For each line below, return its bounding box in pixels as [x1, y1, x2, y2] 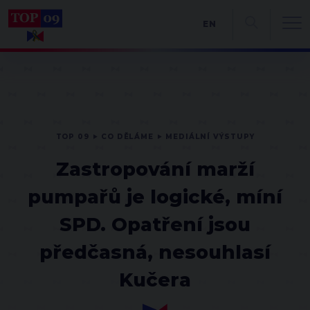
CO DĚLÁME [100, 132, 154, 141]
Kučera [119, 268, 191, 291]
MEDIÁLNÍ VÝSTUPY [165, 132, 255, 141]
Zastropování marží [55, 158, 255, 181]
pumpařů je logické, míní [28, 185, 282, 208]
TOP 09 [55, 132, 89, 141]
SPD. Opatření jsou [60, 213, 250, 236]
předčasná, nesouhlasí [39, 241, 271, 264]
